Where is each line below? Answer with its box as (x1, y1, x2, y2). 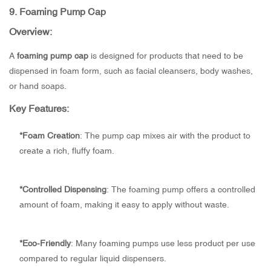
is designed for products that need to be (88, 51, 243, 61)
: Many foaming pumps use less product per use (70, 238, 255, 249)
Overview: (9, 26, 52, 38)
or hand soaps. (9, 81, 67, 91)
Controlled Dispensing (22, 184, 106, 195)
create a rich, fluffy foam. (19, 146, 114, 156)
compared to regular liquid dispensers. (19, 253, 166, 264)
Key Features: (9, 103, 69, 114)
